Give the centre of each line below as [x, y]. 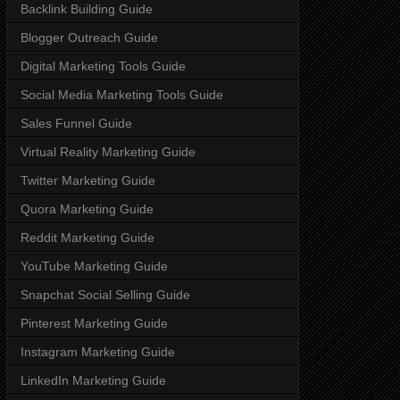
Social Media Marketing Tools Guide [122, 94]
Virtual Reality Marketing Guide [108, 151]
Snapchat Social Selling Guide [105, 294]
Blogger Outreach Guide [89, 37]
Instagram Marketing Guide [98, 351]
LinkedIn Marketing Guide [93, 380]
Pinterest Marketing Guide [94, 323]
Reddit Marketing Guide [87, 237]
